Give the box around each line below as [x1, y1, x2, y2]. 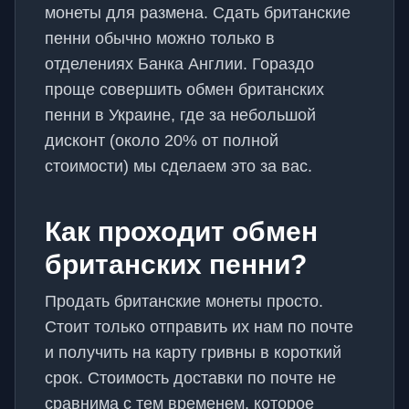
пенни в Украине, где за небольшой [45, 106, 316, 124]
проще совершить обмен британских [45, 80, 324, 99]
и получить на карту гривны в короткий [45, 343, 341, 362]
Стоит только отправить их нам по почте [45, 318, 353, 336]
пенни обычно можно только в [45, 29, 275, 47]
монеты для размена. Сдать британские [45, 4, 351, 22]
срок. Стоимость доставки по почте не [45, 369, 336, 387]
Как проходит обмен [45, 216, 318, 246]
